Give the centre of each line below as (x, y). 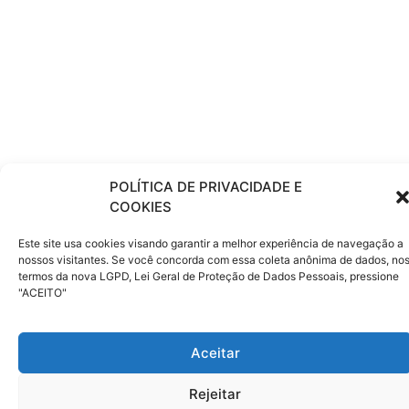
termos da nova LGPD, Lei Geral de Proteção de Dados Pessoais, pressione (209, 276)
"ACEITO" (42, 292)
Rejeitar (215, 393)
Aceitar (215, 352)
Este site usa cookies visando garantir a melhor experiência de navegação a (211, 243)
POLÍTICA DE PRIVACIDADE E (206, 186)
